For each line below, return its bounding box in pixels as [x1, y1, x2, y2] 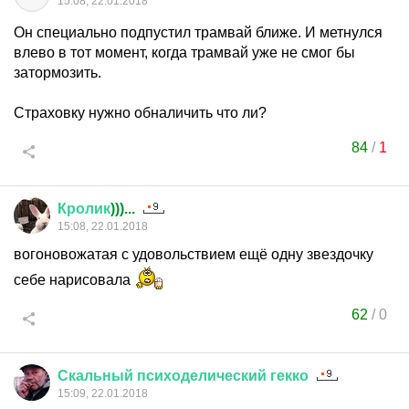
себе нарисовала [14, 272, 134, 288]
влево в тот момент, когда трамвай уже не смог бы [14, 45, 355, 60]
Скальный [58, 368, 133, 383]
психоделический [137, 368, 267, 383]
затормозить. [14, 65, 101, 80]
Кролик [58, 201, 110, 216]
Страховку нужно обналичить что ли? [14, 105, 267, 121]
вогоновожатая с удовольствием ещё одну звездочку [14, 246, 373, 262]
